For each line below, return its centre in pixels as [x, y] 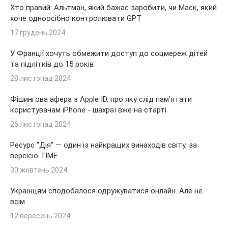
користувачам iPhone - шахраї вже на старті [88, 110]
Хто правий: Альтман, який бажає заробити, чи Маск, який [113, 7]
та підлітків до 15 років [52, 64]
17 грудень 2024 [38, 32]
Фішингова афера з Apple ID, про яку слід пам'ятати [101, 99]
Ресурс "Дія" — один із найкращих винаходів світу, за [104, 145]
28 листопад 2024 [40, 78]
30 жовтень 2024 [39, 170]
